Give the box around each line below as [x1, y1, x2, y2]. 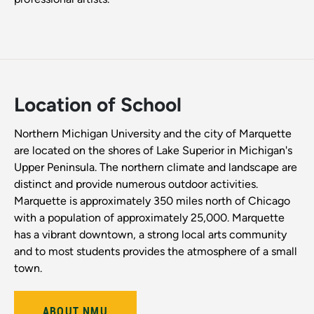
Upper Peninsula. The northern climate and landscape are [14, 161, 297, 175]
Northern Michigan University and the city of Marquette [14, 127, 292, 141]
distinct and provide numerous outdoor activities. [14, 177, 258, 191]
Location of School [14, 93, 182, 117]
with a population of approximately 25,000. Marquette [14, 211, 285, 225]
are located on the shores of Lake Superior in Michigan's [14, 144, 292, 158]
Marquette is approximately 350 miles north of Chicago [14, 194, 290, 208]
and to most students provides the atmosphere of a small [14, 245, 297, 259]
